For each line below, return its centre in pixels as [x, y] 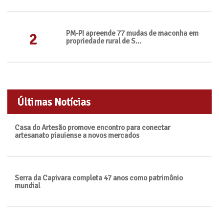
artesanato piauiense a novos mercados [77, 135]
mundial [27, 186]
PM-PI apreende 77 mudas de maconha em [132, 33]
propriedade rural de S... [103, 41]
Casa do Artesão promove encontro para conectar [92, 128]
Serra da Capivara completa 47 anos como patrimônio [99, 178]
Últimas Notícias [54, 102]
